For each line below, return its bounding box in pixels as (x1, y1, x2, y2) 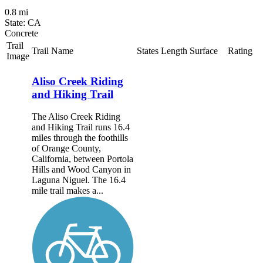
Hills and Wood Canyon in (32, 164, 131, 175)
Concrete (5, 28, 38, 38)
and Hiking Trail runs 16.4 (32, 122, 130, 133)
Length (161, 45, 187, 56)
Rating (228, 45, 252, 56)
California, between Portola (32, 154, 133, 164)
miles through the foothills (32, 133, 128, 143)
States (137, 45, 159, 56)
